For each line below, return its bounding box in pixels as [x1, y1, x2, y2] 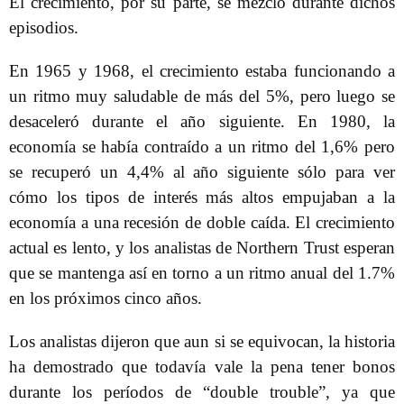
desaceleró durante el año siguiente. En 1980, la [9, 112, 395, 132]
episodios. [9, 18, 78, 38]
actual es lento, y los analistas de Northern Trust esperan [9, 238, 395, 258]
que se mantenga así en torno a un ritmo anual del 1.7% [9, 263, 395, 283]
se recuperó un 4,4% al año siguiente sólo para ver [9, 162, 395, 182]
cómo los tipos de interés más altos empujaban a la [9, 188, 395, 207]
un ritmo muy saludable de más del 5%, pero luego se [9, 87, 395, 106]
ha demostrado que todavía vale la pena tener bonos [9, 357, 395, 377]
